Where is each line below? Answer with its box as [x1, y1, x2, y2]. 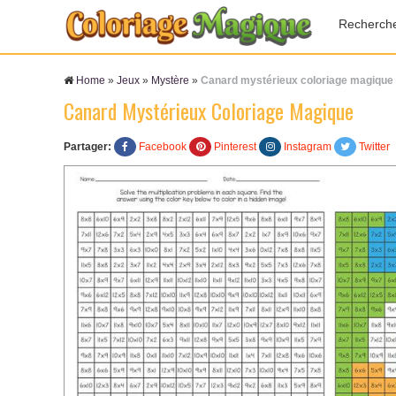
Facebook [139, 141, 187, 153]
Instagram [284, 141, 331, 153]
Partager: [64, 141, 111, 153]
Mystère [151, 74, 189, 87]
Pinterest [214, 141, 256, 153]
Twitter [359, 141, 390, 153]
